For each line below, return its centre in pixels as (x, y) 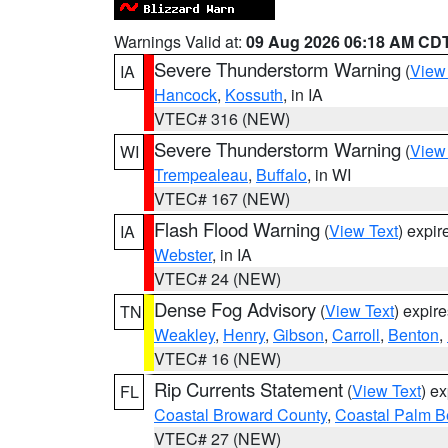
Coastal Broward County (240, 414)
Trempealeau (201, 174)
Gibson (298, 334)
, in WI (329, 174)
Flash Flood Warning (237, 229)
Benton (413, 334)
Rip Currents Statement (248, 389)
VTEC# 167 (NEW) (222, 198)
